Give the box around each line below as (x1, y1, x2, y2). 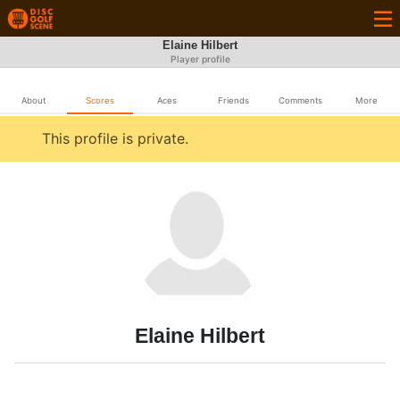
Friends (217, 96, 249, 105)
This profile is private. (42, 129, 188, 147)
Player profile (170, 54, 230, 65)
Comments (278, 96, 322, 105)
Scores (86, 96, 114, 105)
